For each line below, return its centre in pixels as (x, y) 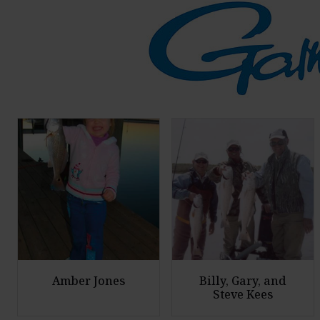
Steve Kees (243, 295)
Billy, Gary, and (243, 281)
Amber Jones (89, 281)
